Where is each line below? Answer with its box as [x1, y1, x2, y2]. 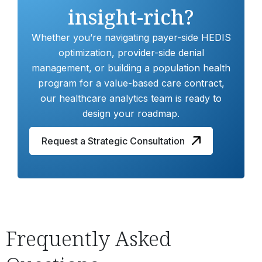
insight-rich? [68, 2, 194, 30]
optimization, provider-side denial [58, 46, 204, 58]
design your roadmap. [82, 107, 180, 119]
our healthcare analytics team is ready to [40, 92, 222, 104]
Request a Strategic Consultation [42, 135, 185, 147]
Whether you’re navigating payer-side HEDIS [31, 31, 231, 43]
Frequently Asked [6, 224, 171, 252]
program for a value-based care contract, [37, 77, 225, 89]
